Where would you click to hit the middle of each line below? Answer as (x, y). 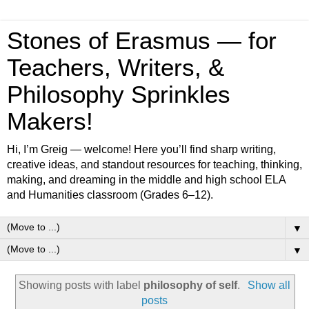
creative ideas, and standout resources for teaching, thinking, (154, 165)
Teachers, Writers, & (116, 68)
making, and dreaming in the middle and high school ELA (146, 180)
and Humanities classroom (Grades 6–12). (110, 195)
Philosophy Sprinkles (119, 94)
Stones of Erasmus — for (142, 41)
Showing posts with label (81, 285)
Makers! (50, 121)
